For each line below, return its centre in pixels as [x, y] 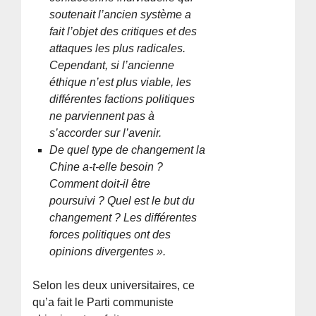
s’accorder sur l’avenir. [106, 133]
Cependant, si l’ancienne [112, 65]
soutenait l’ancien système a [121, 14]
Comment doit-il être [100, 183]
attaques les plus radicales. [118, 48]
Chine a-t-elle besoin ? [107, 166]
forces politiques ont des [110, 234]
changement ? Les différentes [123, 217]
